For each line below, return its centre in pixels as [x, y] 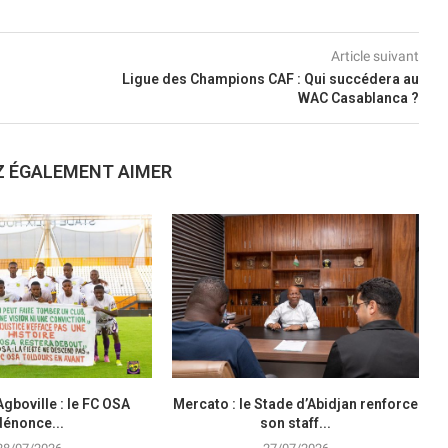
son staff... [296, 423]
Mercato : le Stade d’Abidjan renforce [296, 404]
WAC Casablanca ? [358, 97]
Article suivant [374, 55]
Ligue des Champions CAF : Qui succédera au [270, 78]
